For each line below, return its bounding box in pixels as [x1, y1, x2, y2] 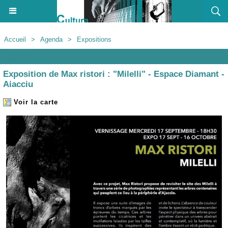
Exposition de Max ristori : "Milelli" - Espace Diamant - [3, 69, 224, 79]
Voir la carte [11, 98, 58, 106]
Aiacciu [3, 79, 33, 90]
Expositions [77, 36, 111, 43]
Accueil [4, 36, 26, 43]
